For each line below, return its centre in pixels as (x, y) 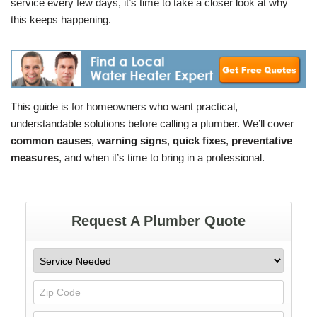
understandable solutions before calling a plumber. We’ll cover (152, 123)
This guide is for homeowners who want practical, (124, 106)
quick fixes (199, 140)
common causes (51, 140)
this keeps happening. (61, 20)
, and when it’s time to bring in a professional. (162, 157)
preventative (262, 140)
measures (35, 157)
